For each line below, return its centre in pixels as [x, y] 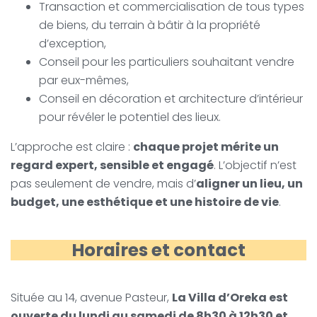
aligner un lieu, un [249, 183]
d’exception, [73, 43]
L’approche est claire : [72, 146]
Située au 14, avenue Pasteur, [91, 297]
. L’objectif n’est [255, 165]
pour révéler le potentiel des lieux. [130, 117]
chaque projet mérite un [206, 146]
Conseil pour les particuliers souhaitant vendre [167, 62]
